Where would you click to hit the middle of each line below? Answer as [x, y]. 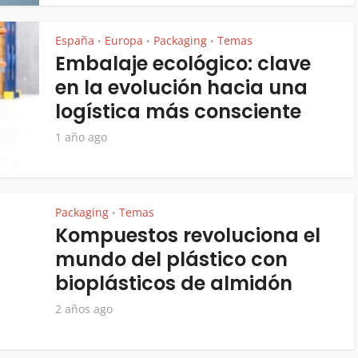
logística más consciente [178, 111]
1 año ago [81, 137]
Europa [124, 40]
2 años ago [84, 309]
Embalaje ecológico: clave [183, 64]
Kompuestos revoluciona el [188, 235]
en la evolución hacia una [181, 88]
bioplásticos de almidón [174, 283]
